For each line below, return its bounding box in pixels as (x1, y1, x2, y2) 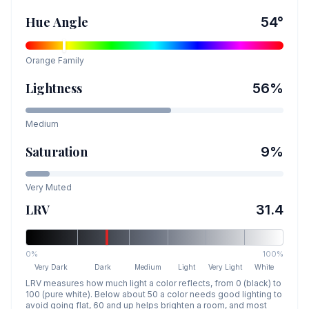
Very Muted (26, 182, 72, 192)
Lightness (26, 80, 83, 97)
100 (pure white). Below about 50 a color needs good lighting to (26, 289, 282, 299)
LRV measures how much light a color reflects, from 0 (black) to (26, 278, 281, 288)
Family (56, 55, 84, 66)
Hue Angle (26, 14, 89, 30)
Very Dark (34, 263, 68, 271)
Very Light (208, 263, 243, 271)
